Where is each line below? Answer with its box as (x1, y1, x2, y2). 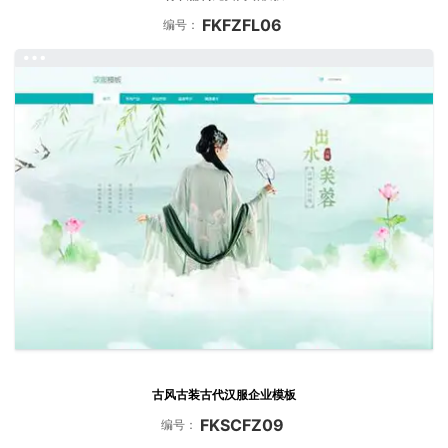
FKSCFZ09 (200, 414, 284, 435)
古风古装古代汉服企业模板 (152, 386, 296, 402)
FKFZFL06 (202, 14, 282, 35)
